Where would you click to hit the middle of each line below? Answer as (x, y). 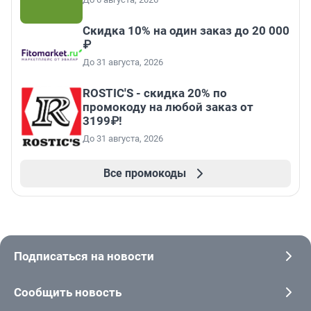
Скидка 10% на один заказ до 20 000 (186, 31)
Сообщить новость (68, 293)
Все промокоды (144, 174)
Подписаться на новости (84, 257)
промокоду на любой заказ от (168, 107)
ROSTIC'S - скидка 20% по (155, 93)
